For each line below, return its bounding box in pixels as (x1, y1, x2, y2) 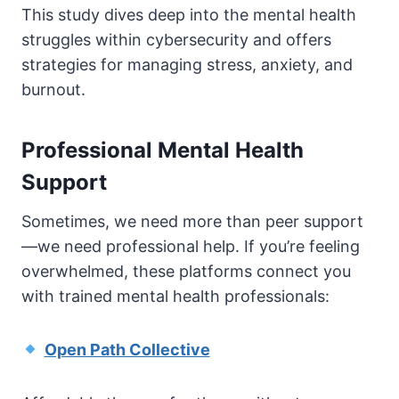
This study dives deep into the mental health (21, 5, 356, 25)
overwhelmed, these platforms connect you (21, 262, 351, 281)
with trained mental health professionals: (21, 287, 330, 306)
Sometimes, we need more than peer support (21, 212, 363, 232)
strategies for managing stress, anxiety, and (21, 55, 353, 75)
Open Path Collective (44, 340, 210, 360)
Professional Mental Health (21, 137, 304, 164)
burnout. (21, 80, 85, 100)
